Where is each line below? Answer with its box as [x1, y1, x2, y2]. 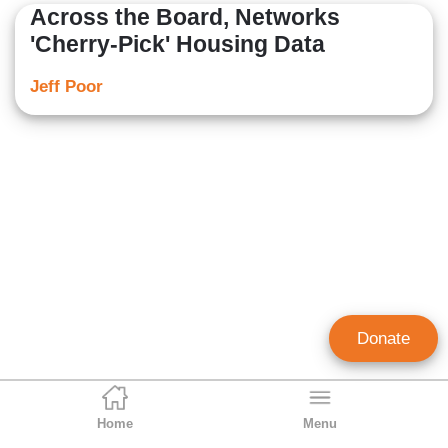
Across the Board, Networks [30, 4, 340, 31]
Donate [357, 329, 410, 348]
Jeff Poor [30, 77, 103, 97]
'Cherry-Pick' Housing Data [30, 31, 325, 58]
